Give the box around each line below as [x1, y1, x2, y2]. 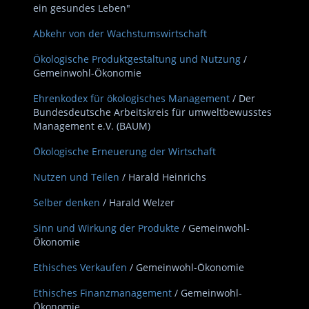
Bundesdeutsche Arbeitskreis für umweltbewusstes [33, 106, 272, 119]
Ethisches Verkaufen [33, 261, 127, 274]
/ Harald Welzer [103, 196, 175, 209]
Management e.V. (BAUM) [33, 119, 150, 132]
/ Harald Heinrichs [122, 170, 206, 183]
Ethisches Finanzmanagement [33, 286, 172, 299]
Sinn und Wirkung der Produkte [33, 221, 179, 235]
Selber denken [33, 196, 100, 209]
